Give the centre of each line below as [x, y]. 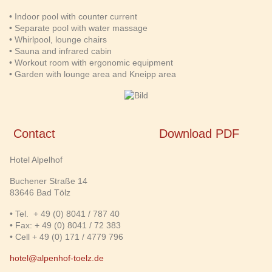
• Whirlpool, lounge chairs [58, 39]
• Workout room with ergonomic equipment [91, 62]
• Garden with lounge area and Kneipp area [93, 74]
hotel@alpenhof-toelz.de [57, 258]
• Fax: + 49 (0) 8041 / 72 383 [65, 226]
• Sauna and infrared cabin [60, 51]
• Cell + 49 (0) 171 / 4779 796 [66, 237]
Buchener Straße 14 [49, 181]
